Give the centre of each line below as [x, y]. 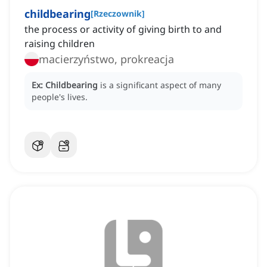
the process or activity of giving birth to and [123, 30]
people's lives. [60, 97]
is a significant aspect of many [161, 85]
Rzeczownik [118, 14]
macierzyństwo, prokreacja [106, 59]
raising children [60, 44]
